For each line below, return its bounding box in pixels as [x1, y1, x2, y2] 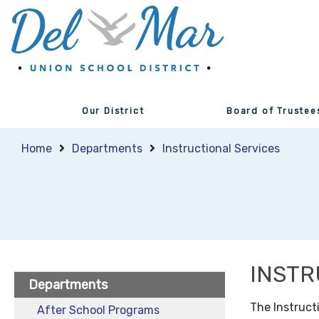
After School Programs [37, 303, 159, 317]
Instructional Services [162, 142, 280, 155]
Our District [81, 106, 145, 116]
